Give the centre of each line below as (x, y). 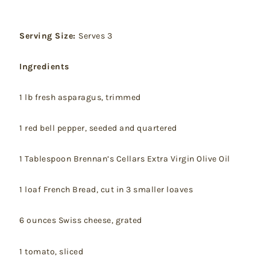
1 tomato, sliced (51, 251)
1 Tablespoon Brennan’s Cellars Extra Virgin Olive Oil (125, 159)
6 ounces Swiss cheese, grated (81, 221)
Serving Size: (49, 36)
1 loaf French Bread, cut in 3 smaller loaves (106, 190)
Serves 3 (95, 36)
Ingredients (44, 66)
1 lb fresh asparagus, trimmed (80, 97)
